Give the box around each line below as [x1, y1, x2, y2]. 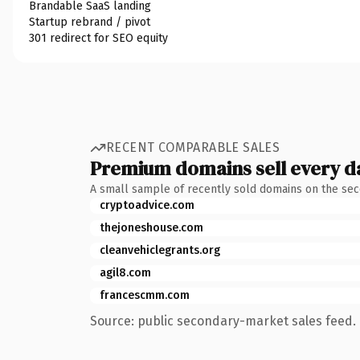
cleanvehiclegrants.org [100, 243, 220, 257]
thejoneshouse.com [100, 220, 203, 235]
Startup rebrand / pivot [29, 14, 150, 29]
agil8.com [100, 265, 151, 280]
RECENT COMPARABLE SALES [106, 140, 280, 155]
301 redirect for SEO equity [29, 31, 168, 45]
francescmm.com [100, 288, 190, 302]
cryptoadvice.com [100, 198, 194, 212]
